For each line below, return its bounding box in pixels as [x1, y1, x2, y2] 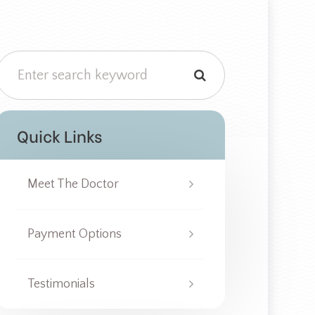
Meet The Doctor [27, 177, 119, 191]
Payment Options [27, 227, 122, 241]
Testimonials [27, 277, 95, 291]
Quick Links [16, 123, 102, 147]
